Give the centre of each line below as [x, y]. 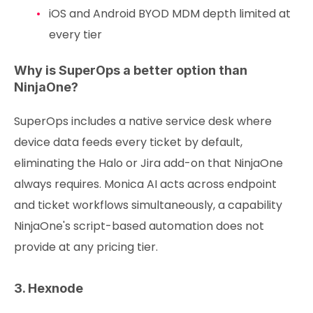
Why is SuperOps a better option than [131, 70]
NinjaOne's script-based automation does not [139, 226]
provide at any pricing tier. [86, 247]
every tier [75, 34]
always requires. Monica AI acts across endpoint [145, 184]
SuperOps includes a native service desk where [143, 121]
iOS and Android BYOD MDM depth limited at [169, 13]
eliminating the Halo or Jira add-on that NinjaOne [148, 163]
